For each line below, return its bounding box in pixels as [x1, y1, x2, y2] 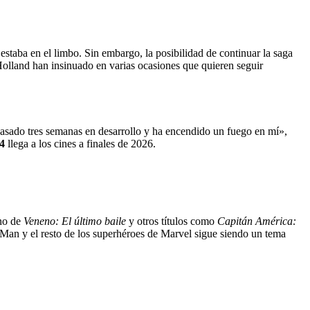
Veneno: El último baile [24, 215, 126, 227]
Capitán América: [217, 215, 296, 227]
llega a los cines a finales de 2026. [5, 138, 156, 150]
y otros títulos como [126, 215, 217, 227]
